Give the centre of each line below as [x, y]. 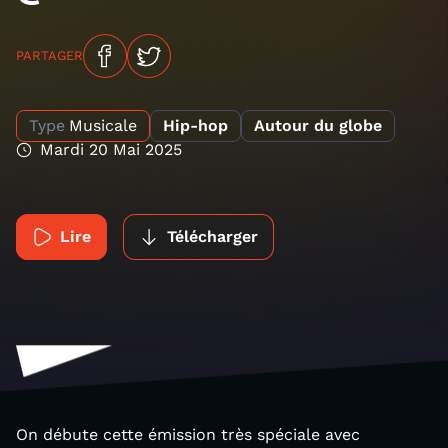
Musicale [103, 125]
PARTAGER [49, 55]
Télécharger [212, 236]
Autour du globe [318, 125]
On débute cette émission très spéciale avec [188, 434]
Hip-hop [195, 125]
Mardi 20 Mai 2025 [111, 149]
